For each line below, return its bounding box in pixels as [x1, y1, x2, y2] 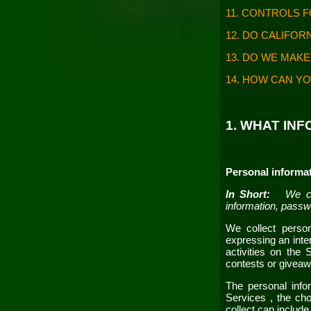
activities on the [226, 246, 306, 258]
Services [226, 292, 270, 303]
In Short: [226, 188, 276, 200]
